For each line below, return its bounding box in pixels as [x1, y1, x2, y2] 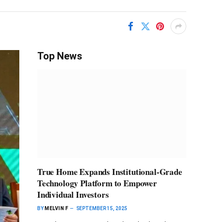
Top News [37, 50, 82, 62]
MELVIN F [45, 206, 68, 212]
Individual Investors [37, 188, 109, 201]
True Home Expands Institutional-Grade [37, 166, 182, 178]
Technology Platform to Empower [37, 177, 157, 190]
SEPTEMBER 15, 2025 [76, 206, 127, 212]
